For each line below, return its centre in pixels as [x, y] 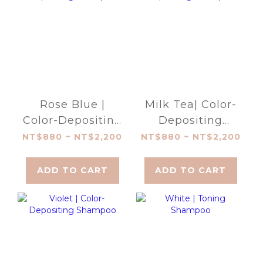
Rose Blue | [72, 105]
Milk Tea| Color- [190, 105]
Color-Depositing [72, 121]
